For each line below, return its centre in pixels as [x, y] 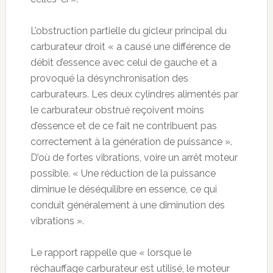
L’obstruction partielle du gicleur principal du [128, 30]
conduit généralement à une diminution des [127, 205]
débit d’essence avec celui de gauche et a [123, 62]
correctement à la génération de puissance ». [131, 141]
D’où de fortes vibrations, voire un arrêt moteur [134, 157]
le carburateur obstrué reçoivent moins [117, 110]
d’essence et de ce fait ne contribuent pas [123, 126]
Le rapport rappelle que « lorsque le [111, 252]
